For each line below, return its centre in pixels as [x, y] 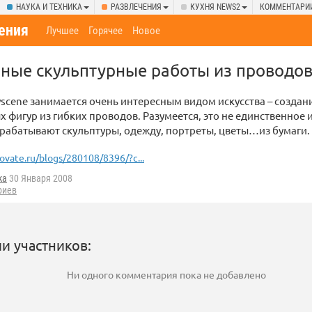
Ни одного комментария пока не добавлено [166, 275]
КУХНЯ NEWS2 [215, 7]
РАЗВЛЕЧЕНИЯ [136, 7]
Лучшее [63, 31]
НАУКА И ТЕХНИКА [49, 7]
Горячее [106, 31]
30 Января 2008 [40, 179]
